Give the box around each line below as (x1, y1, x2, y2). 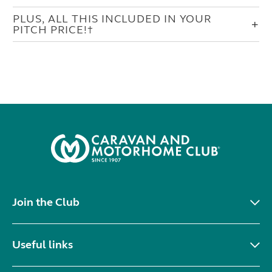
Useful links (12, 237, 73, 251)
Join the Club (12, 195, 80, 209)
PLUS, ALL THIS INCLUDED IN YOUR (13, 12, 212, 26)
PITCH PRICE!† (13, 23, 93, 37)
